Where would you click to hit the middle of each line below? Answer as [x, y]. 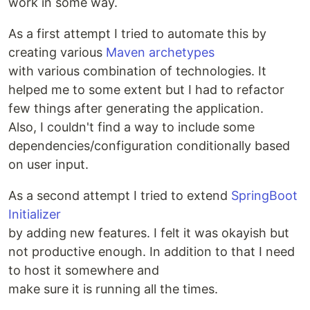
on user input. [48, 164]
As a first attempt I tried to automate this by [137, 34]
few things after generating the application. [136, 108]
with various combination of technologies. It [137, 71]
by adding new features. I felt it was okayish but [149, 233]
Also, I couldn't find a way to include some [131, 127]
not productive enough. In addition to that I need [152, 252]
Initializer [35, 214]
